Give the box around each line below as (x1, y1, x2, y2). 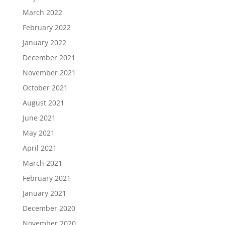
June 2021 (22, 113, 56, 123)
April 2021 (22, 143, 57, 153)
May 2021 (22, 128, 55, 138)
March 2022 (22, 7, 62, 17)
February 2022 (22, 22, 71, 32)
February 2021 (22, 173, 71, 183)
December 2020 (22, 203, 75, 213)
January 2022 (22, 37, 66, 47)
